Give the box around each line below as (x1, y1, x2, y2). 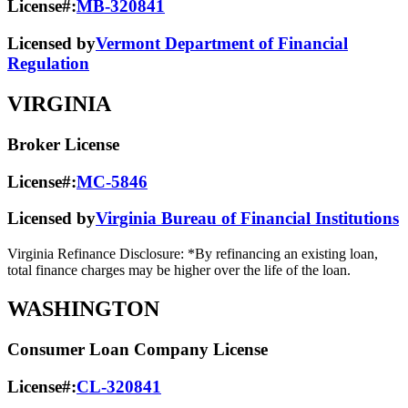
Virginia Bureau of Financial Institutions (96, 209, 399, 229)
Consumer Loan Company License (7, 339, 268, 359)
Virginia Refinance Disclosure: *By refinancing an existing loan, (7, 246, 378, 262)
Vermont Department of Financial (96, 34, 348, 54)
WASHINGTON (7, 296, 159, 321)
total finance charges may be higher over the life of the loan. (7, 262, 351, 279)
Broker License (7, 134, 119, 154)
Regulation (7, 54, 89, 74)
